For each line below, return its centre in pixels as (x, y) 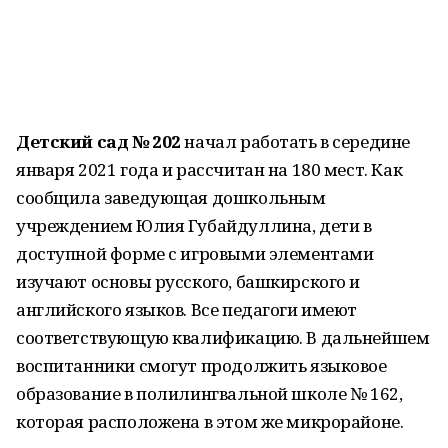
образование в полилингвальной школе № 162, (209, 393)
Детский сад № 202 (98, 141)
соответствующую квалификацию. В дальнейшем (223, 337)
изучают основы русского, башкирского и (188, 281)
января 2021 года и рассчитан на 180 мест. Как (209, 169)
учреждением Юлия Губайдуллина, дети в (194, 225)
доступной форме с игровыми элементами (195, 253)
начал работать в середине (295, 141)
